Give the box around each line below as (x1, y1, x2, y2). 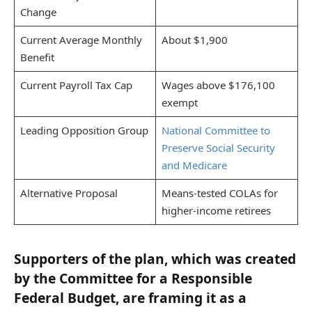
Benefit (19, 49, 54, 64)
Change (19, 4, 56, 19)
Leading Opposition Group (19, 123, 148, 137)
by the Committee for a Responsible (14, 268, 252, 288)
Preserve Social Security (161, 140, 275, 155)
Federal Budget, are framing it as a (14, 288, 247, 307)
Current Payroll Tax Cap (19, 77, 132, 92)
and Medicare (161, 157, 227, 172)
